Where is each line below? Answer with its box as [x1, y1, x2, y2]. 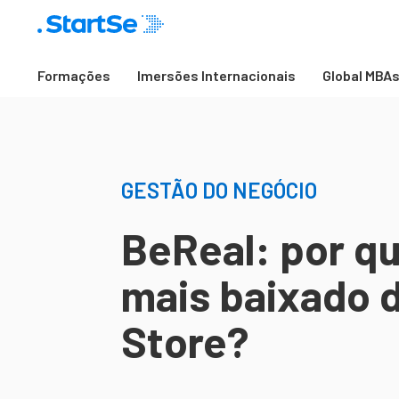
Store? [121, 315, 248, 367]
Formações [37, 67, 110, 84]
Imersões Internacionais [137, 67, 296, 84]
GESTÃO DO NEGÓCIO [121, 177, 317, 203]
